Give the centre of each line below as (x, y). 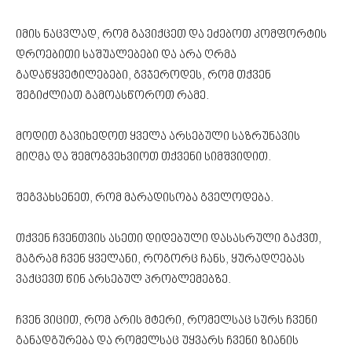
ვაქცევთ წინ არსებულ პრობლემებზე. (123, 280)
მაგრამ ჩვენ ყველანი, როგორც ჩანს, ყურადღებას (160, 259)
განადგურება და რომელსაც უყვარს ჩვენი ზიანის (157, 341)
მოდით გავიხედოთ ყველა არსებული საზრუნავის (158, 137)
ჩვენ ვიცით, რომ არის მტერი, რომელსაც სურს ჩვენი (167, 321)
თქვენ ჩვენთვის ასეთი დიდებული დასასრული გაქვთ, (169, 239)
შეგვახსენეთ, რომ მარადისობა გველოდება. (146, 198)
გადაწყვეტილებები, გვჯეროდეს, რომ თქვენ (143, 75)
